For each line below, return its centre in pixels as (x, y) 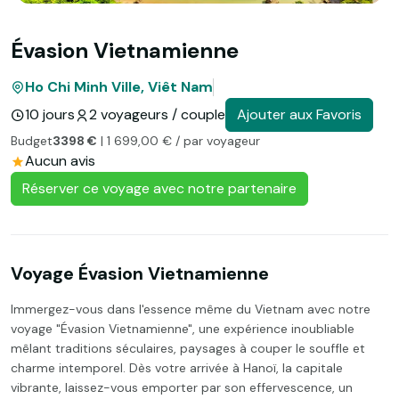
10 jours (50, 114)
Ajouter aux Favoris (299, 114)
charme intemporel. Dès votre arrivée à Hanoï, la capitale (177, 368)
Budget (32, 141)
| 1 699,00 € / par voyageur (179, 141)
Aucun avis (60, 161)
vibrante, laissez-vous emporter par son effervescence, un (182, 387)
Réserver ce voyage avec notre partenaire (159, 188)
